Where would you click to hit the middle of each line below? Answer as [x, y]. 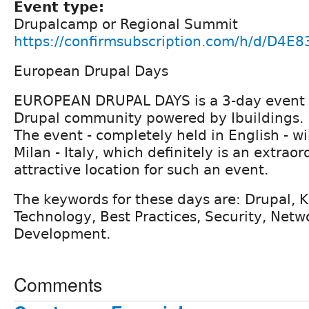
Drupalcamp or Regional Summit [126, 24]
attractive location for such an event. [141, 169]
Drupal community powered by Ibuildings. [159, 118]
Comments [58, 283]
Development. [62, 233]
